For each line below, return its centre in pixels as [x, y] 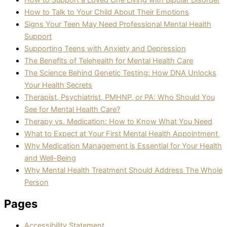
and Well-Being [50, 158]
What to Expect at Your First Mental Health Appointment [122, 134]
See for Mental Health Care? [72, 110]
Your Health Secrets [58, 85]
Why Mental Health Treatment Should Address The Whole [123, 171]
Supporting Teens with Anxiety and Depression [105, 49]
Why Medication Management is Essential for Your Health [123, 146]
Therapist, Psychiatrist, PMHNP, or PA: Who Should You [120, 98]
